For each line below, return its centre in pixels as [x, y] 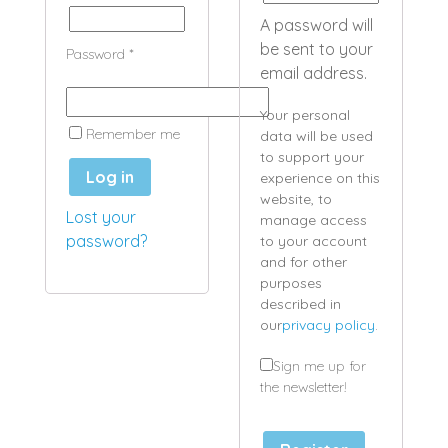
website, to [296, 199]
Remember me [133, 134]
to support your [312, 157]
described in [300, 304]
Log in [110, 176]
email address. [313, 73]
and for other [303, 262]
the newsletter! [303, 387]
